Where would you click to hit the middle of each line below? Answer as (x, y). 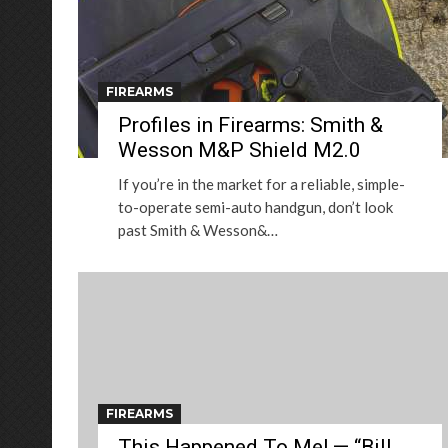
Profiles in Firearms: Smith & (250, 125)
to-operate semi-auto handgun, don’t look (255, 207)
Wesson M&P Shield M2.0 (239, 150)
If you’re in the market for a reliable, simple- (261, 184)
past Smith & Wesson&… (198, 230)
